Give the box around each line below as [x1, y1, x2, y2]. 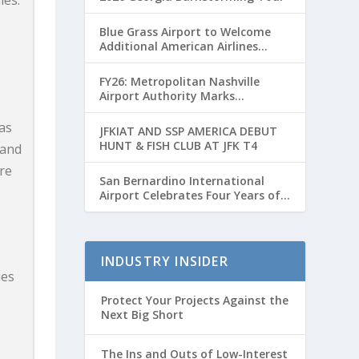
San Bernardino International [99, 173, 264, 189]
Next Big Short [100, 306, 184, 322]
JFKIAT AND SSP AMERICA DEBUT [99, 123, 277, 139]
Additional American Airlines [99, 38, 258, 54]
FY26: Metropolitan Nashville [99, 74, 260, 90]
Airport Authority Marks [99, 88, 235, 104]
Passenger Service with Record [99, 202, 268, 218]
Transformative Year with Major [99, 103, 281, 119]
